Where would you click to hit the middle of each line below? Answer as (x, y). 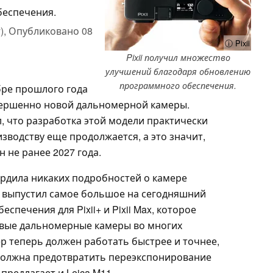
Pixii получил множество (178, 57)
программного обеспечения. (178, 85)
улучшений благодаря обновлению (178, 71)
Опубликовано (45, 30)
